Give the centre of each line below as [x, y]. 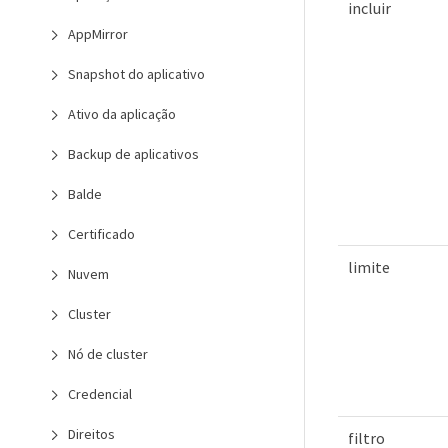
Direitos [91, 434]
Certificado [101, 234]
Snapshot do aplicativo [136, 74]
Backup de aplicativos [133, 154]
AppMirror [98, 34]
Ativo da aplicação [122, 114]
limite [369, 267]
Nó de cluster [108, 354]
